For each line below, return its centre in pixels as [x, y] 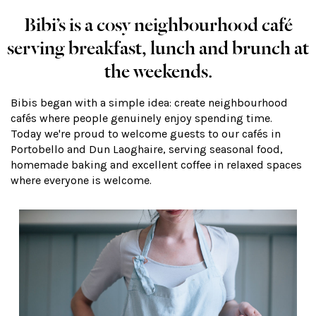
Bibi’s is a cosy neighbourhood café [158, 22]
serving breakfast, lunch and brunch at [158, 45]
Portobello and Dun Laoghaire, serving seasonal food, [147, 149]
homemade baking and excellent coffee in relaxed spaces [156, 164]
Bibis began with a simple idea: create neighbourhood [149, 102]
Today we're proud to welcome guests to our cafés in [146, 133]
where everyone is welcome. [81, 180]
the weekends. [158, 69]
